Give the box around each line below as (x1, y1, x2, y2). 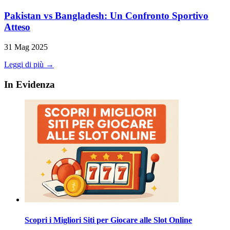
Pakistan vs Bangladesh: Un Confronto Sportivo (4, 10, 208, 22)
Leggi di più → (4, 60, 54, 69)
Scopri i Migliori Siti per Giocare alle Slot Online (25, 215, 192, 224)
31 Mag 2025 (4, 42, 48, 51)
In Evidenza (4, 79, 55, 90)
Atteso (4, 22, 30, 33)
